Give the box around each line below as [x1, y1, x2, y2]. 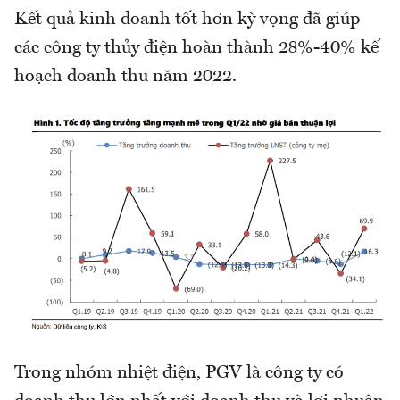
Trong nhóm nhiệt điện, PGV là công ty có [14, 364, 344, 383]
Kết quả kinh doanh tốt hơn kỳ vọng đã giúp [14, 11, 360, 29]
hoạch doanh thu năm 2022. [14, 68, 237, 87]
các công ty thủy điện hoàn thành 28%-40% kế [14, 39, 379, 58]
